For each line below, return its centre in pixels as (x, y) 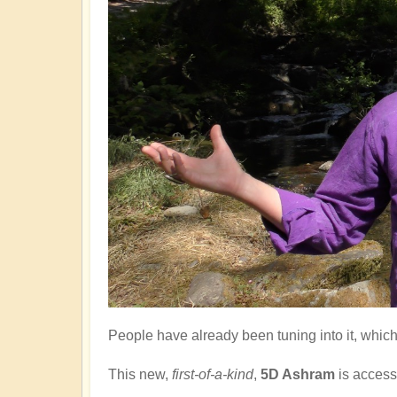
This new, (140, 375)
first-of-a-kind (213, 375)
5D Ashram (300, 375)
